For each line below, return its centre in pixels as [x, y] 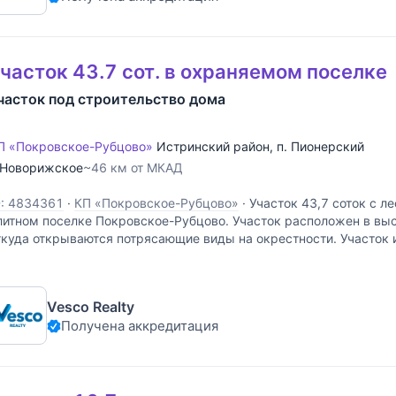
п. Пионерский [320, 147]
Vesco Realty [91, 306]
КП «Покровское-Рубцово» [156, 203]
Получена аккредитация [140, 325]
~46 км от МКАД [133, 168]
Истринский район [213, 147]
